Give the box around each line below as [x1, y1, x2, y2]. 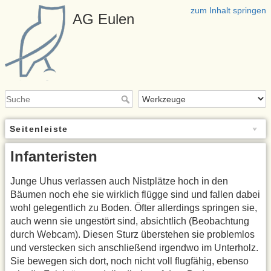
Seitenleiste [10, 124, 68, 134]
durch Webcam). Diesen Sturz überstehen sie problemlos [10, 229, 255, 240]
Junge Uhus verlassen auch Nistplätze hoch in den [10, 176, 228, 187]
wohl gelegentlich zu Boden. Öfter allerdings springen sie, [10, 203, 257, 214]
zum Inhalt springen [191, 5, 266, 15]
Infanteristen [10, 148, 97, 165]
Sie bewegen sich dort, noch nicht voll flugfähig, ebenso [10, 256, 249, 267]
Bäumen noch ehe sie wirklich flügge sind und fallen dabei [10, 189, 260, 200]
